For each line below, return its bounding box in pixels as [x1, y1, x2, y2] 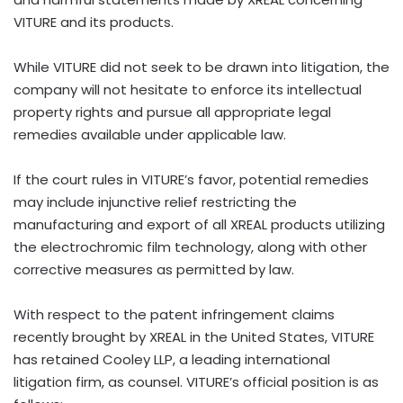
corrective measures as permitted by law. [13, 259, 294, 279]
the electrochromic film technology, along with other [13, 237, 367, 256]
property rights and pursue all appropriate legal [13, 102, 331, 121]
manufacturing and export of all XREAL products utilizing [13, 214, 385, 234]
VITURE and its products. [13, 12, 174, 31]
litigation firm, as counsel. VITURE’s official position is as [13, 372, 379, 391]
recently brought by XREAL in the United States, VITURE [13, 327, 374, 346]
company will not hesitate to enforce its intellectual [13, 79, 362, 99]
